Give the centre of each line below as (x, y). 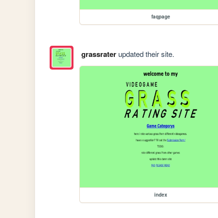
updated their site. (145, 54)
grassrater (99, 54)
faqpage (161, 17)
